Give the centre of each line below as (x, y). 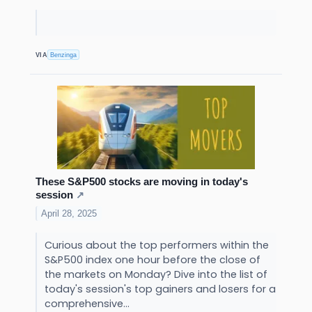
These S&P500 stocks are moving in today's (142, 182)
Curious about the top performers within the (156, 245)
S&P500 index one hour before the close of (152, 260)
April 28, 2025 (69, 214)
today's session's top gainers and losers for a (160, 289)
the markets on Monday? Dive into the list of (156, 275)
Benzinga (64, 55)
